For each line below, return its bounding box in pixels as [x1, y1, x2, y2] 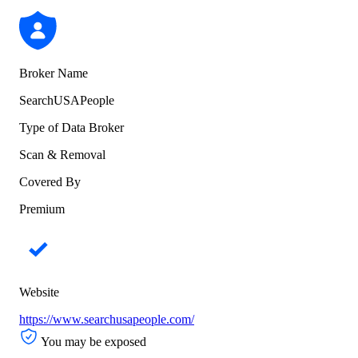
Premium [19, 202, 65, 217]
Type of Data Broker [19, 121, 124, 135]
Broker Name [19, 66, 88, 81]
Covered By [19, 175, 81, 189]
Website [19, 285, 59, 300]
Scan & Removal [19, 148, 105, 162]
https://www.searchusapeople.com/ [19, 312, 194, 327]
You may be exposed [41, 335, 146, 349]
